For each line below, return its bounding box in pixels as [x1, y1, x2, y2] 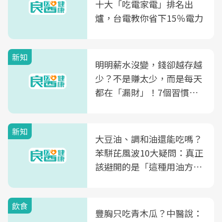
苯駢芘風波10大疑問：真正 [95, 146, 203, 159]
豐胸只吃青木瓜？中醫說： [95, 207, 202, 220]
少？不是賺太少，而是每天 [95, 72, 202, 85]
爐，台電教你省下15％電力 [95, 11, 203, 24]
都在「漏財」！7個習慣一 [95, 86, 198, 99]
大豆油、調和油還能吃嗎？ [95, 132, 202, 145]
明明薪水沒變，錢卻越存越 [95, 58, 202, 71]
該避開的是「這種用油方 [95, 160, 193, 173]
